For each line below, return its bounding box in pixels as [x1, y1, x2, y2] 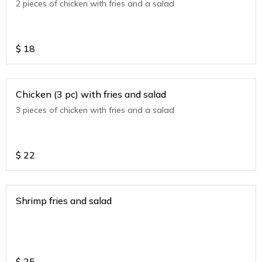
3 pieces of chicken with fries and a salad [16, 104, 174, 115]
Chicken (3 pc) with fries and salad [81, 88, 166, 100]
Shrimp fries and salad [16, 194, 112, 206]
